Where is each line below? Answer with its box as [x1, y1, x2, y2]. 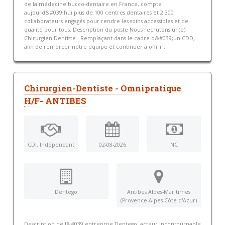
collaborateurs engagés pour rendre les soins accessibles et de [24, 17, 188, 25]
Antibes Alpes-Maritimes [127, 188, 191, 196]
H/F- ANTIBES [24, 95, 86, 106]
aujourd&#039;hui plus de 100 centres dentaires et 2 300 [24, 9, 174, 16]
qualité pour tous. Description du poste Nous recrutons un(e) [24, 26, 185, 33]
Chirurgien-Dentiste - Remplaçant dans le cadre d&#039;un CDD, [24, 34, 195, 42]
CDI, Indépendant [27, 141, 74, 149]
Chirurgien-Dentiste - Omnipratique [24, 82, 181, 94]
